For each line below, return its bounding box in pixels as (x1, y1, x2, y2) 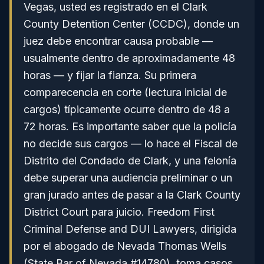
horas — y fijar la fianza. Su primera (24, 69, 196, 81)
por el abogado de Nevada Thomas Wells (24, 240, 226, 252)
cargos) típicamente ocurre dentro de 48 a (24, 103, 230, 115)
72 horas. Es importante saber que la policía (24, 120, 236, 133)
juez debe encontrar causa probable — (24, 35, 213, 47)
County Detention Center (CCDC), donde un (24, 18, 239, 30)
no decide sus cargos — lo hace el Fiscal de (24, 137, 237, 150)
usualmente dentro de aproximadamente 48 (24, 52, 235, 64)
